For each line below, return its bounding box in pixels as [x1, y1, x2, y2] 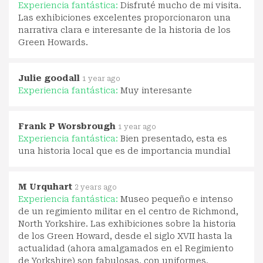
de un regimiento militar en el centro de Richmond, [18, 207, 238, 217]
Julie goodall [18, 73, 80, 83]
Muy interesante [120, 86, 192, 96]
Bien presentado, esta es [120, 134, 227, 144]
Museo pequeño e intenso [120, 194, 233, 204]
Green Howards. [18, 38, 88, 48]
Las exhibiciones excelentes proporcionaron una [18, 13, 231, 23]
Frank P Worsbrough [18, 122, 116, 131]
